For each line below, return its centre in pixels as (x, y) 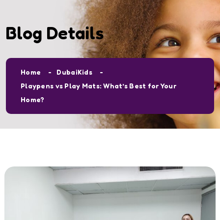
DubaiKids (74, 72)
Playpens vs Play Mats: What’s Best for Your (99, 86)
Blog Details (55, 32)
